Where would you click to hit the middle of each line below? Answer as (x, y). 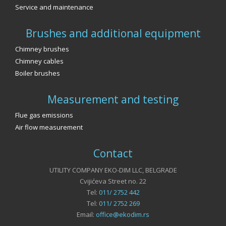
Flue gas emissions (44, 115)
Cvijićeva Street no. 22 (113, 181)
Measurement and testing (113, 100)
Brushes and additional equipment (113, 34)
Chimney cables (39, 61)
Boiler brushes (38, 73)
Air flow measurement (49, 127)
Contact (113, 154)
